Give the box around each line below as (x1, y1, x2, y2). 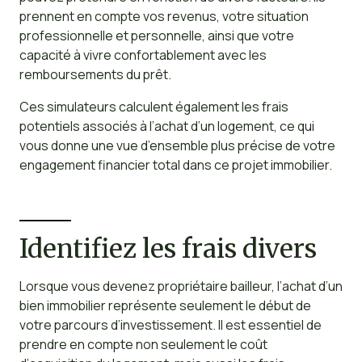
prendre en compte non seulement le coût (19, 335, 267, 354)
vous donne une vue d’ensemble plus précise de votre (19, 137, 335, 155)
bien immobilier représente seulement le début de (19, 297, 311, 315)
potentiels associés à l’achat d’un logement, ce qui (19, 117, 314, 136)
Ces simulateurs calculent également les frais (19, 98, 288, 116)
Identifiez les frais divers (19, 233, 317, 266)
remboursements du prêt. (19, 65, 171, 84)
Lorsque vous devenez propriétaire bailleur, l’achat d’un (19, 277, 343, 296)
